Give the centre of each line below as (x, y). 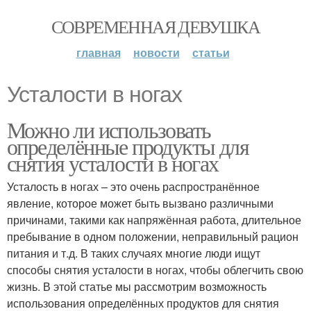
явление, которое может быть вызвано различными (140, 203)
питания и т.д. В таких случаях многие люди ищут (134, 253)
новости (156, 52)
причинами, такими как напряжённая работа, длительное (154, 220)
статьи (211, 52)
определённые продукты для (128, 146)
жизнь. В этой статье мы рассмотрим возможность (137, 286)
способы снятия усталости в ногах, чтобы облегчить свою (155, 270)
